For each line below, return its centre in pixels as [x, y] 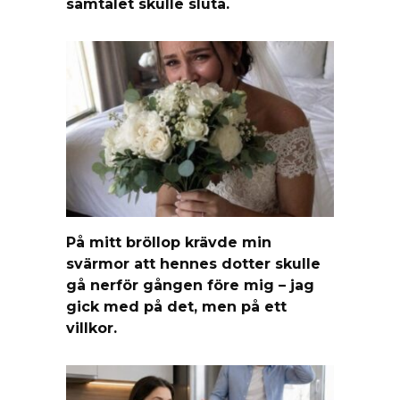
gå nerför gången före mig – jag [190, 285]
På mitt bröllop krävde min [169, 242]
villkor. [92, 328]
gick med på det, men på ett [176, 306]
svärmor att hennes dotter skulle [193, 263]
